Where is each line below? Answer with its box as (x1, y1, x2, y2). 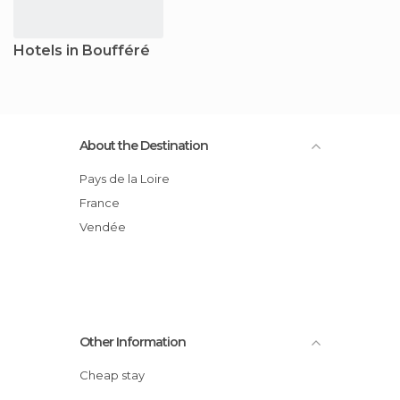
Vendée (87, 219, 126, 234)
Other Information (79, 333, 186, 350)
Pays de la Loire (87, 171, 170, 186)
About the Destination (79, 137, 208, 154)
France (87, 195, 120, 210)
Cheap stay (88, 367, 145, 382)
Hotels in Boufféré (13, 41, 150, 59)
